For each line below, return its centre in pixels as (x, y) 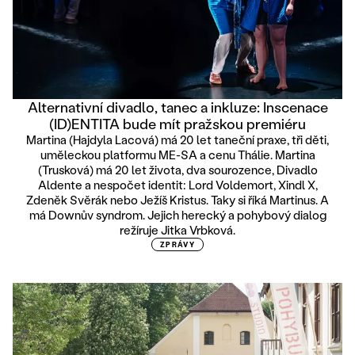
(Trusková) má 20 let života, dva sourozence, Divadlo (177, 170)
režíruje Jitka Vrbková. (177, 230)
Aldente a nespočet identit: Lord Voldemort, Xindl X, (177, 185)
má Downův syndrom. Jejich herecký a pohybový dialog (177, 215)
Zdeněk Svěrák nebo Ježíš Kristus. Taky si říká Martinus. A (177, 200)
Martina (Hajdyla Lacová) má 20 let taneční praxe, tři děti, (177, 140)
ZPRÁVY (177, 245)
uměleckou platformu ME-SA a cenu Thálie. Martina (177, 155)
